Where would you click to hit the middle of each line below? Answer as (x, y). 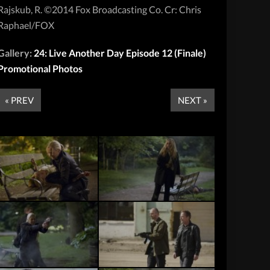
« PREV (20, 100)
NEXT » (193, 100)
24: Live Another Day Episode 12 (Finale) (120, 52)
